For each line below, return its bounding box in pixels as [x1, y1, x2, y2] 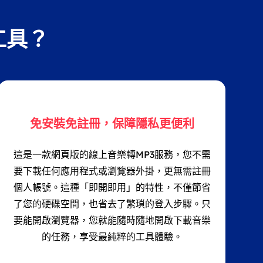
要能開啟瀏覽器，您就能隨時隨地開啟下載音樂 [13, 214, 211, 227]
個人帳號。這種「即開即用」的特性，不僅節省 [13, 181, 211, 194]
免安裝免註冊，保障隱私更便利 [29, 116, 194, 131]
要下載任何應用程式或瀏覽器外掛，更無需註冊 [13, 165, 211, 177]
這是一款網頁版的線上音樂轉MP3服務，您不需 [13, 149, 211, 161]
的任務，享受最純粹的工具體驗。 [41, 231, 183, 243]
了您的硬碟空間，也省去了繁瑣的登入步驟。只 [13, 198, 211, 210]
